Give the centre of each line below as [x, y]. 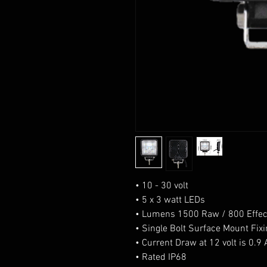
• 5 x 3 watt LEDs [171, 200]
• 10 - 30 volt [162, 186]
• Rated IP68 [161, 257]
